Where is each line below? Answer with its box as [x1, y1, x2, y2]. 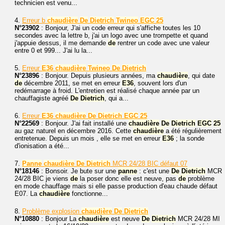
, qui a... [104, 94, 129, 102]
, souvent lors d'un [134, 79, 187, 87]
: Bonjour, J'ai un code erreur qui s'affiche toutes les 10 [39, 24, 200, 32]
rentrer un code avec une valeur [116, 39, 209, 47]
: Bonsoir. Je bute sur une [39, 167, 118, 175]
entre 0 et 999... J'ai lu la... [15, 47, 92, 54]
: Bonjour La [39, 215, 78, 222]
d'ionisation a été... [15, 142, 69, 150]
